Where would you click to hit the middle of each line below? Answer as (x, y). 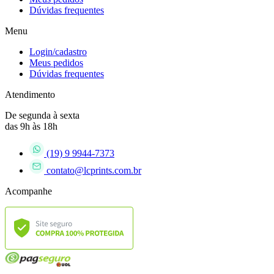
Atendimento (30, 94)
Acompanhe (28, 191)
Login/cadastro (58, 51)
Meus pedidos (56, 62)
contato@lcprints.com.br (94, 170)
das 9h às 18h (31, 126)
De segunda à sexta (42, 115)
